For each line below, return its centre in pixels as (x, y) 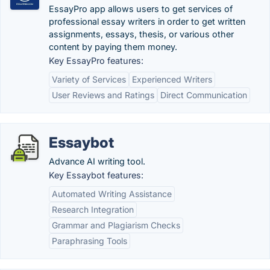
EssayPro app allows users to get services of (141, 9)
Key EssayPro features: (96, 61)
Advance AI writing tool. (97, 161)
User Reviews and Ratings (103, 95)
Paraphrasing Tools (89, 241)
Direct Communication (204, 95)
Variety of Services (89, 79)
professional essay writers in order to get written (147, 21)
